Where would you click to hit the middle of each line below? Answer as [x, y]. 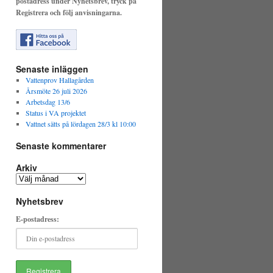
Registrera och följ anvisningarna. [70, 12]
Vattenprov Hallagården [59, 80]
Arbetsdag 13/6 [48, 102]
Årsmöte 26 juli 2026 [56, 91]
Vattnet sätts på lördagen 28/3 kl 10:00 [80, 124]
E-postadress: [37, 219]
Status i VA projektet [55, 113]
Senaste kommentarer [61, 146]
